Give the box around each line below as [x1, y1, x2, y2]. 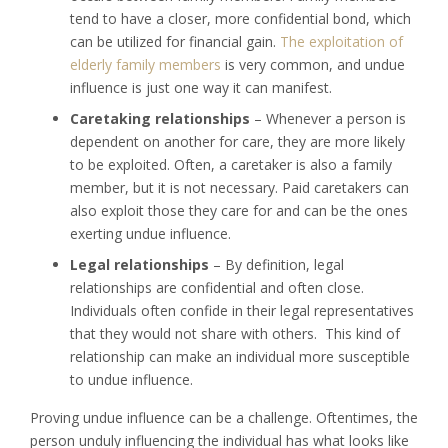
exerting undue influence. [70, 223, 231, 243]
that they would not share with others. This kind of [70, 323, 400, 343]
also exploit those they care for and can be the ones [70, 200, 408, 220]
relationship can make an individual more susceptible [70, 346, 410, 366]
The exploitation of [276, 31, 403, 51]
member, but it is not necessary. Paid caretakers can [70, 177, 409, 197]
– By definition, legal [209, 254, 344, 274]
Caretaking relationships [70, 108, 250, 128]
